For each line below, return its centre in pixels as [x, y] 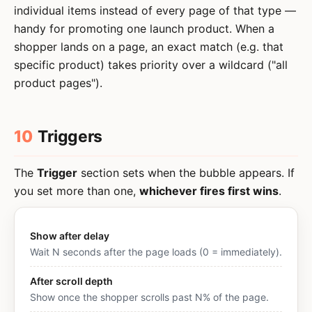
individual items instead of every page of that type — [155, 10]
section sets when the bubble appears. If [186, 173]
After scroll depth [71, 281]
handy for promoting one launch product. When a [144, 29]
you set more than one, [77, 191]
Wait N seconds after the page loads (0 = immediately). [156, 252]
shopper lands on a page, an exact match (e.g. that [149, 47]
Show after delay [70, 236]
